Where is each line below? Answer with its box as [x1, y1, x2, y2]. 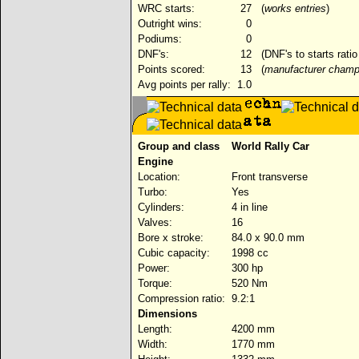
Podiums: [138, 33, 182, 45]
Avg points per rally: [138, 79, 231, 91]
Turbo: [138, 186, 167, 198]
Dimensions [138, 308, 197, 320]
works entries [264, 2, 326, 14]
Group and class [138, 140, 220, 152]
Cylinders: [138, 201, 184, 213]
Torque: [138, 277, 172, 289]
